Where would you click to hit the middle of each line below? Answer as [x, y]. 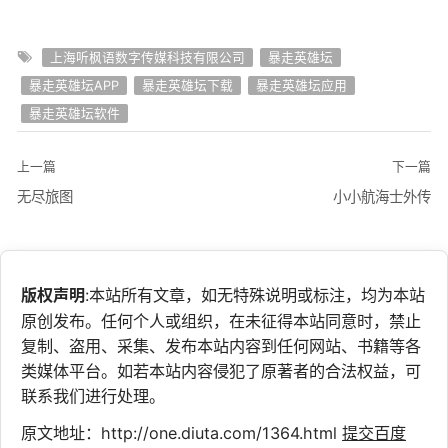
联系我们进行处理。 [93, 395]
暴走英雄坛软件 [74, 114]
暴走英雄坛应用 [301, 86]
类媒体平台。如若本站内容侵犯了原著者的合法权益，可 [221, 370]
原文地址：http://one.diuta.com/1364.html [181, 432]
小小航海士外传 [382, 197]
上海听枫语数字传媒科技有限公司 [147, 58]
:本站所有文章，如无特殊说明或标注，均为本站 [255, 294]
